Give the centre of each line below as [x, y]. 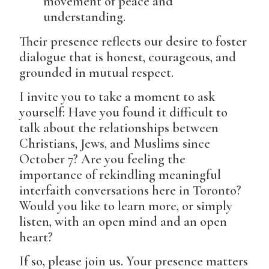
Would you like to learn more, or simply [126, 206]
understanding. [85, 17]
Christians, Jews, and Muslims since [115, 144]
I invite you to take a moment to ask [117, 97]
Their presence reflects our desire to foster [133, 42]
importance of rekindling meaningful [120, 175]
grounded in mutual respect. [97, 73]
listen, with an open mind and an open [123, 222]
